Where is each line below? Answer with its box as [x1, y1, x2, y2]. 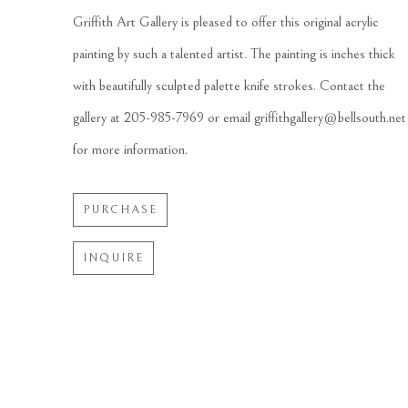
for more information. [73, 140, 188, 158]
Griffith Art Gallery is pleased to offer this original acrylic [73, 13, 379, 30]
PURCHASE [83, 202, 158, 216]
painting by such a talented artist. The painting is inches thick [73, 45, 395, 62]
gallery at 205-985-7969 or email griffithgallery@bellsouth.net [73, 108, 406, 126]
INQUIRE [83, 250, 144, 264]
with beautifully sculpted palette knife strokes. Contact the [73, 76, 385, 94]
